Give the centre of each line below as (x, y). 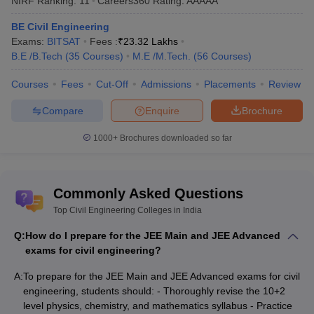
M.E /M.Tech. (162, 56)
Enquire (162, 110)
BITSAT (64, 42)
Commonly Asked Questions (148, 194)
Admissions (166, 84)
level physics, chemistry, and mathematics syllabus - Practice (158, 306)
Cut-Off (112, 84)
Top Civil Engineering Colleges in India (128, 211)
